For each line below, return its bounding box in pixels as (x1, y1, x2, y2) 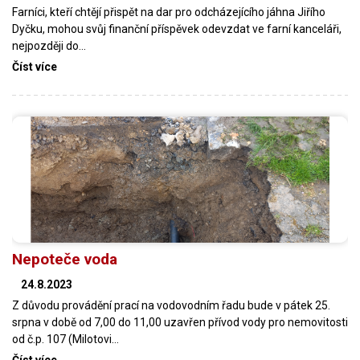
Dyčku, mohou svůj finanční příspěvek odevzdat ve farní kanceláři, (12, 22, 342, 35)
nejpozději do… (12, 39, 86, 52)
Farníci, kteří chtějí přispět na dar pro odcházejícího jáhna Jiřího (12, 5, 325, 18)
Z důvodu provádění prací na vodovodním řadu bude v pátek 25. (12, 298, 330, 312)
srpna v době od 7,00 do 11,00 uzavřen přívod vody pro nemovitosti (12, 315, 348, 329)
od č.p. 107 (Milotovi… (12, 332, 119, 346)
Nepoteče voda (12, 249, 117, 268)
